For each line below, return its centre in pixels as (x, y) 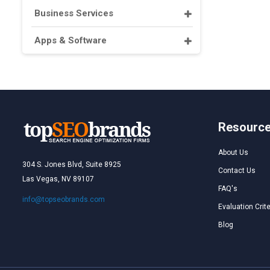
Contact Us (237, 171)
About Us (233, 152)
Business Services (74, 13)
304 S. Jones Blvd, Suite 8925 (72, 165)
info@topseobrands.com (64, 199)
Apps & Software (71, 40)
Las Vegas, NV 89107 (58, 179)
